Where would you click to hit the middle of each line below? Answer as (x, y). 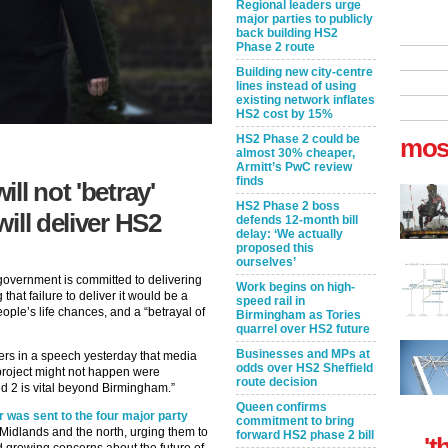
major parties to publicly (304, 19)
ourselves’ (266, 262)
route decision (276, 382)
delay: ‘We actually (289, 234)
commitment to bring (295, 421)
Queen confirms (281, 407)
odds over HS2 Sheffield (304, 368)
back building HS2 (287, 33)
